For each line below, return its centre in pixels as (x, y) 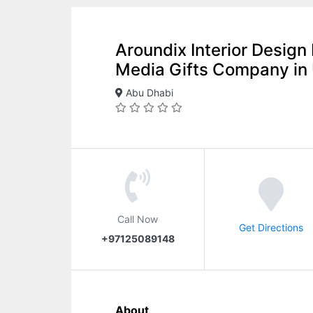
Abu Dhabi (148, 93)
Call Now (138, 219)
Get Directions (271, 227)
